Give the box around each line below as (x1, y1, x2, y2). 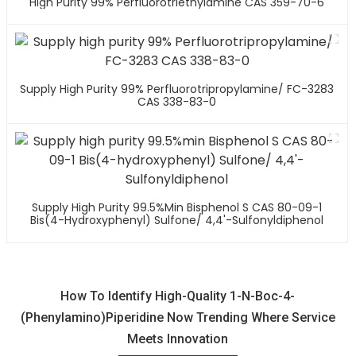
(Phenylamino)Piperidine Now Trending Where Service (20, 309, 335, 325)
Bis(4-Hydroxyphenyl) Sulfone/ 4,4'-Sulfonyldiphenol (30, 211, 324, 228)
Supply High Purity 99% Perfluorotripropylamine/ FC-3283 (20, 80, 335, 97)
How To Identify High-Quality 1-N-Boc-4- (60, 288, 296, 304)
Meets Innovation (127, 331, 229, 346)
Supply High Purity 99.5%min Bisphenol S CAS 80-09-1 (32, 199, 323, 215)
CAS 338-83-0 (137, 93, 217, 110)
